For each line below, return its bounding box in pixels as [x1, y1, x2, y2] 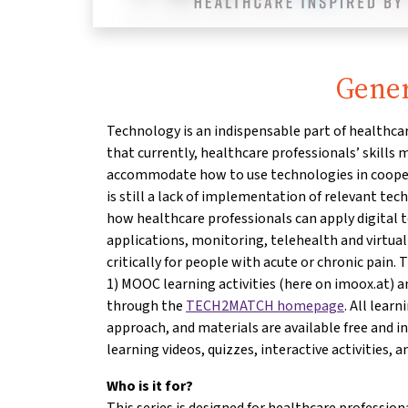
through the [107, 295, 186, 315]
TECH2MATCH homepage [186, 295, 344, 315]
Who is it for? [107, 375, 193, 395]
